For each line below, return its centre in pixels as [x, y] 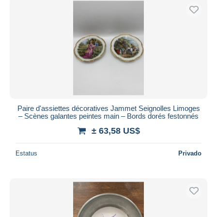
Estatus [26, 153]
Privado [190, 153]
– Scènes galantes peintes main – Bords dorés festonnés [108, 116]
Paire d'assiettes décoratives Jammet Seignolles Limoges [108, 108]
